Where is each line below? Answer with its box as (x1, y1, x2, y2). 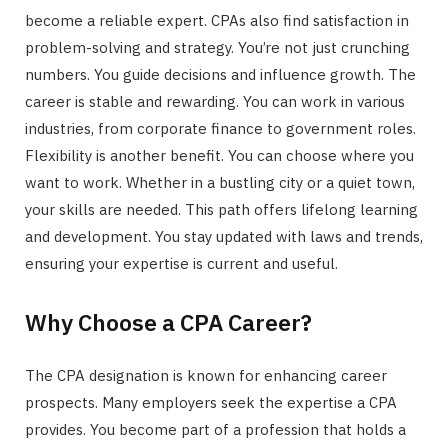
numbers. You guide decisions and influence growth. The (25, 65, 416, 85)
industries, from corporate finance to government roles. (25, 119, 416, 139)
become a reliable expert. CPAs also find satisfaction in (25, 11, 409, 31)
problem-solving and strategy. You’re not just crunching (25, 38, 410, 58)
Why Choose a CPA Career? (25, 306, 312, 337)
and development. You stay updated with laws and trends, (25, 227, 423, 247)
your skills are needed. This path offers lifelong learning (25, 200, 418, 220)
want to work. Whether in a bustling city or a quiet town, (25, 173, 415, 193)
